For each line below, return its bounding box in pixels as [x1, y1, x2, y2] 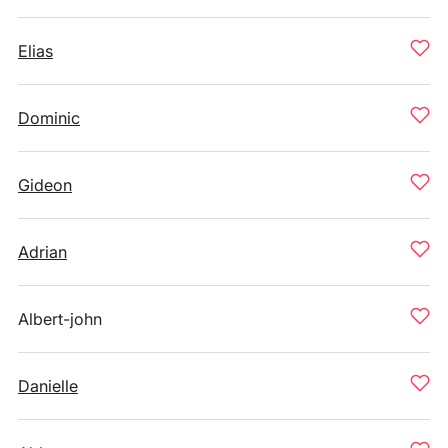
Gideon [18, 175, 72, 195]
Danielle [18, 376, 78, 396]
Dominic [18, 108, 80, 128]
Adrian [18, 242, 67, 262]
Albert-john [18, 309, 102, 329]
